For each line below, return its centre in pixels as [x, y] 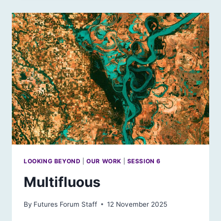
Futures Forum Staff [66, 204]
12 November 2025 [137, 204]
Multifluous [64, 182]
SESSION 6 [144, 161]
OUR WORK [104, 161]
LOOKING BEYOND [52, 161]
